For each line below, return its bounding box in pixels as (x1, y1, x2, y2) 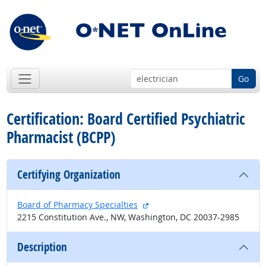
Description (17, 239, 67, 255)
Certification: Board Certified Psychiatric (6, 108, 245, 130)
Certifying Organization (17, 167, 121, 183)
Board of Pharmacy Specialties (17, 199, 138, 211)
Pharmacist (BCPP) (6, 126, 115, 148)
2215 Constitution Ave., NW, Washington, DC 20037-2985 (17, 211, 239, 223)
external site (148, 198, 198, 210)
